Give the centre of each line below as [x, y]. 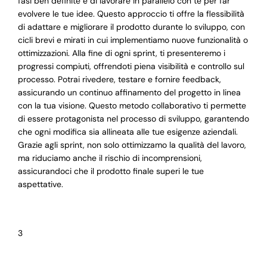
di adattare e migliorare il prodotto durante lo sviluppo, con [131, 27]
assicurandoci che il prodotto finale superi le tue [111, 171]
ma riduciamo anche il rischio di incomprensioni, [110, 158]
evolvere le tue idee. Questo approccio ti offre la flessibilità [131, 14]
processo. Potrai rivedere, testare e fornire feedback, [119, 80]
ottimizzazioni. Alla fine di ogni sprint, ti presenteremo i [121, 53]
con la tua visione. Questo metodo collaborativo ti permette [132, 106]
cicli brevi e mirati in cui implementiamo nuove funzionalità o [133, 40]
